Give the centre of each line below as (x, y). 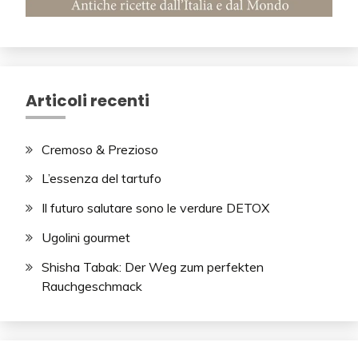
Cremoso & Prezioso (100, 149)
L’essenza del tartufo (101, 179)
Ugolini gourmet (86, 238)
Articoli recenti (88, 100)
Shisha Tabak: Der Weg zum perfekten (153, 267)
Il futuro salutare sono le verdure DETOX (155, 208)
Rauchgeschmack (92, 286)
